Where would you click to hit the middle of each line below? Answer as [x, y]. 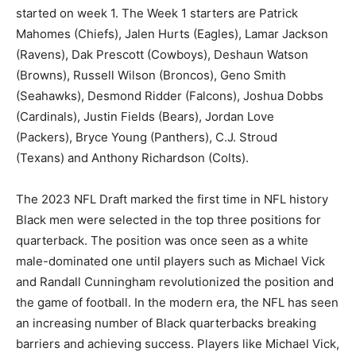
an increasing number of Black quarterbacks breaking [166, 323]
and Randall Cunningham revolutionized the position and [175, 281]
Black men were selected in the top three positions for [168, 219]
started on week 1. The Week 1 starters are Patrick [157, 13]
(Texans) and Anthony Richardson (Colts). [132, 157]
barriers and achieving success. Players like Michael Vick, [178, 343]
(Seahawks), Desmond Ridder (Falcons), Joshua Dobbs [170, 95]
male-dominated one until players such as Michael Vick [170, 261]
